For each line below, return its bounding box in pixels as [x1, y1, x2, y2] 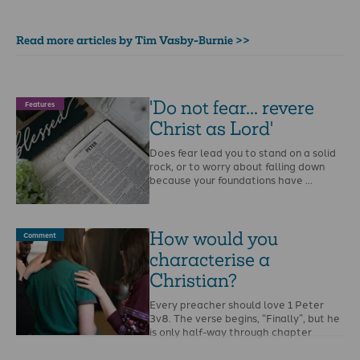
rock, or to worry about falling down [149, 158, 325, 174]
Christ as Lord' [149, 116, 274, 141]
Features [25, 99, 55, 110]
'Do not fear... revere [149, 95, 315, 120]
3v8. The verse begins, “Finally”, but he [149, 310, 341, 325]
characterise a [149, 247, 271, 272]
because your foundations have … [149, 172, 313, 187]
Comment [23, 229, 57, 240]
